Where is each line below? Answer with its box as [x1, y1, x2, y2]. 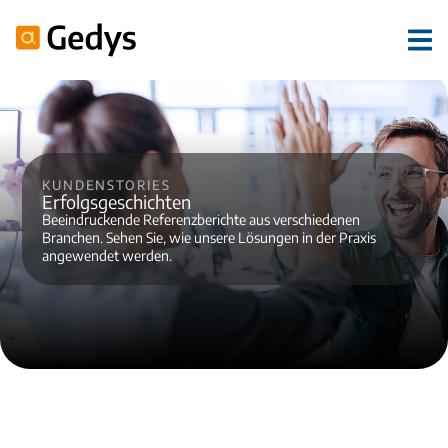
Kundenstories [42, 171, 171, 194]
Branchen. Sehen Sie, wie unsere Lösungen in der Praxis [42, 229, 377, 246]
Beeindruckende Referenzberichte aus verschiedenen [42, 211, 361, 228]
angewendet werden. [42, 247, 173, 264]
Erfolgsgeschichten [42, 190, 192, 213]
